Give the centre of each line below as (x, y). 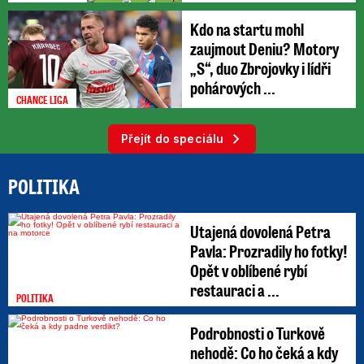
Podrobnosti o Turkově (258, 333)
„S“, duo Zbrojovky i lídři (260, 67)
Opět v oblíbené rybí (249, 271)
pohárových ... (233, 87)
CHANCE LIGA (42, 100)
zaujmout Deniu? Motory (264, 48)
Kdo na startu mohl (247, 28)
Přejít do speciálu (172, 139)
